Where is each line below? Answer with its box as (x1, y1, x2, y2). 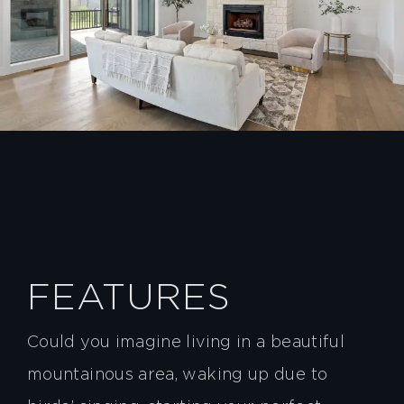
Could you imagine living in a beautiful (27, 335, 345, 350)
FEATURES (27, 282, 231, 315)
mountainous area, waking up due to (27, 367, 328, 382)
